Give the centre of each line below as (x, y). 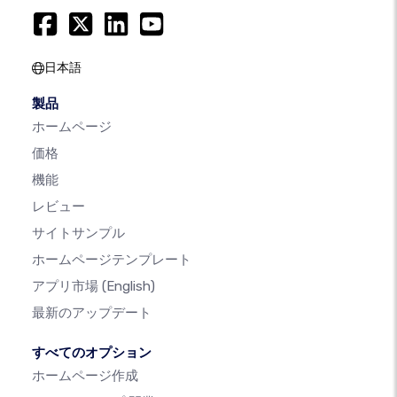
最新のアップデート (92, 313)
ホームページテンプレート (112, 260)
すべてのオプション (92, 353)
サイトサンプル (78, 233)
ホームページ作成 (85, 376)
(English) (128, 286)
